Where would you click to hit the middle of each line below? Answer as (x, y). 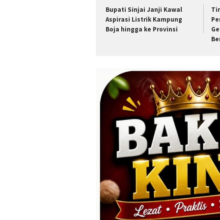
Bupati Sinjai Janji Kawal (144, 9)
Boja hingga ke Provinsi (142, 29)
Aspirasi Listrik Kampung (144, 19)
